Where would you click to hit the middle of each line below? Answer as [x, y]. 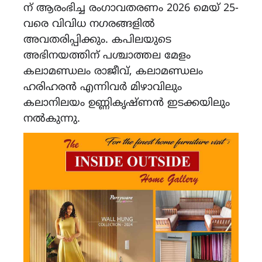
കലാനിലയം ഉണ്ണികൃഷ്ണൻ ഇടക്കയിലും [127, 103]
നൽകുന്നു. [52, 119]
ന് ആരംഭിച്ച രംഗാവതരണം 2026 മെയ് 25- [131, 8]
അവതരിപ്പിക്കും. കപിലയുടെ [97, 40]
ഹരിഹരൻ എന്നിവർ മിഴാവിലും [103, 87]
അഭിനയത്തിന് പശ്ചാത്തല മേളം [107, 56]
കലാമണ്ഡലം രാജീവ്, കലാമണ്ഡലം [113, 71]
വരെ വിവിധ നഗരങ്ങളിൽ [89, 24]
